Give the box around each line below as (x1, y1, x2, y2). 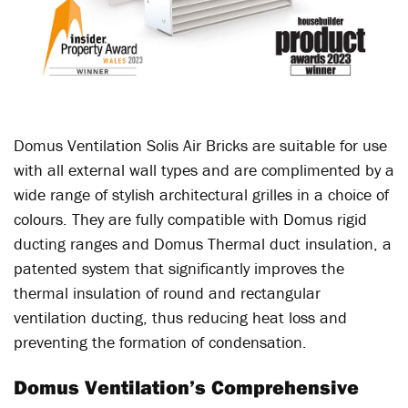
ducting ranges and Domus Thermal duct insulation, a (14, 232, 392, 254)
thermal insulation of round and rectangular (14, 281, 321, 303)
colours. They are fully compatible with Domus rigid (14, 208, 367, 229)
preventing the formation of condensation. (14, 331, 307, 352)
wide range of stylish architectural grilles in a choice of (14, 183, 389, 205)
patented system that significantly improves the (14, 257, 344, 279)
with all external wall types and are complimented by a (14, 158, 394, 180)
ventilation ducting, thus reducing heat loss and (14, 306, 347, 328)
